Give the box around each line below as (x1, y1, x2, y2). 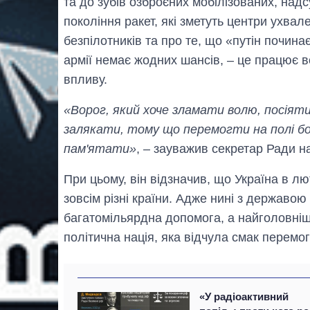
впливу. (64, 72, 107, 86)
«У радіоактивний (199, 290, 289, 302)
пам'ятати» (64, 141, 136, 156)
